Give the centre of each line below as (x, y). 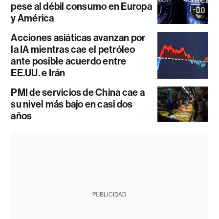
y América (33, 18)
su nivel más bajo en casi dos (72, 104)
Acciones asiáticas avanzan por (78, 37)
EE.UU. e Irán (38, 73)
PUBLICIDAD (109, 194)
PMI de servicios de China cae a (78, 92)
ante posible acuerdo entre (69, 61)
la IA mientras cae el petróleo (73, 49)
